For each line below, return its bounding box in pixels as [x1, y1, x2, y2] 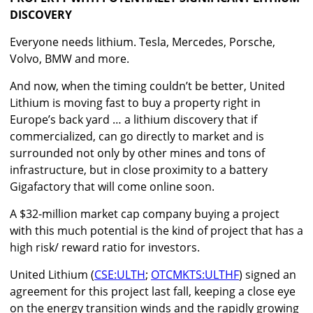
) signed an [239, 267, 296, 283]
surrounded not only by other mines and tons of [10, 145, 265, 161]
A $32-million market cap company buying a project [10, 206, 279, 222]
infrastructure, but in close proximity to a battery [10, 162, 268, 178]
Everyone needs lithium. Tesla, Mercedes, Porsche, [10, 34, 275, 50]
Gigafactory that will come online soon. [10, 179, 214, 195]
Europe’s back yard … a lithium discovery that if [10, 112, 257, 128]
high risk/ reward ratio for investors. [10, 240, 200, 256]
